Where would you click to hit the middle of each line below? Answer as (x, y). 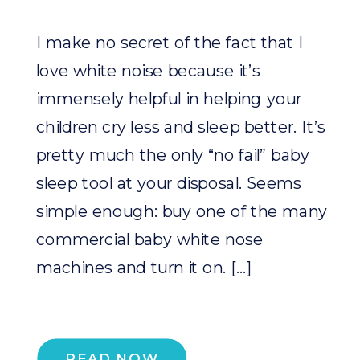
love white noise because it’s (148, 71)
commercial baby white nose (149, 239)
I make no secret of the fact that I (170, 43)
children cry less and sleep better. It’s (180, 127)
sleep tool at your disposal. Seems (169, 183)
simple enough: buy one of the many (182, 211)
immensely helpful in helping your (169, 99)
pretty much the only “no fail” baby (173, 155)
